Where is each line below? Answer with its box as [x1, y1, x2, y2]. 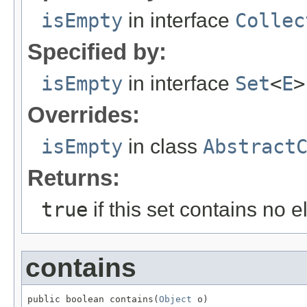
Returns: [27, 164, 120, 191]
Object [159, 293, 192, 304]
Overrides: [27, 101, 140, 127]
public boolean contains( [27, 293, 159, 304]
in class [123, 134, 203, 158]
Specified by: [27, 38, 167, 64]
